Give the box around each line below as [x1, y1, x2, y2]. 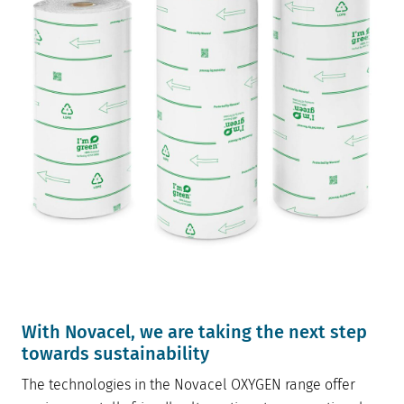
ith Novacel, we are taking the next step [37, 321, 367, 344]
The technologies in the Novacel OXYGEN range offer [22, 376, 355, 394]
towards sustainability [22, 343, 209, 365]
